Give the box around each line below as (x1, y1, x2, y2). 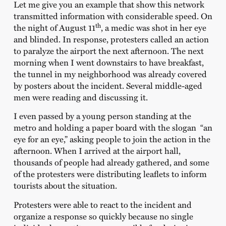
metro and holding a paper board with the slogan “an (13, 121, 212, 134)
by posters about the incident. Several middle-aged (13, 79, 202, 91)
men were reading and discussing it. (13, 90, 148, 103)
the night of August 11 (13, 21, 95, 33)
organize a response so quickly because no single (13, 209, 193, 222)
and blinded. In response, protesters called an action (13, 32, 209, 45)
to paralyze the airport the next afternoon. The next (13, 44, 204, 56)
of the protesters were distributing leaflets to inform (13, 167, 207, 180)
